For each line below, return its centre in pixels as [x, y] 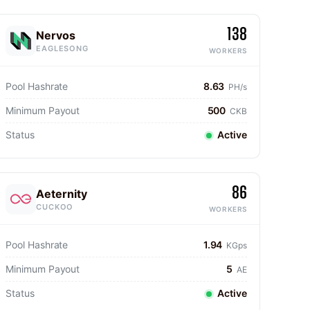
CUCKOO [55, 207]
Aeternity [62, 193]
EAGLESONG [62, 48]
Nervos [56, 35]
